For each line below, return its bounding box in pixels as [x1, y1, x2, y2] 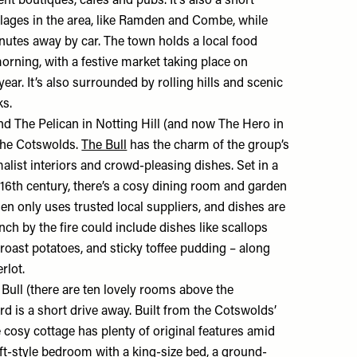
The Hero [218, 118, 271, 131]
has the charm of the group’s [127, 139, 290, 152]
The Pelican [14, 118, 80, 131]
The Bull [81, 139, 127, 152]
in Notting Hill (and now [79, 118, 219, 131]
